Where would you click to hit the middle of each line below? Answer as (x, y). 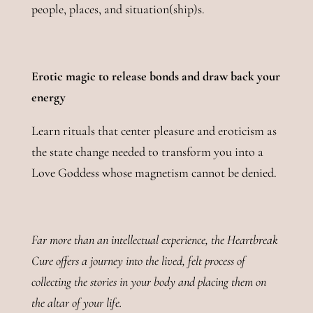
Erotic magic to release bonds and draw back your (155, 76)
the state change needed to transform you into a (147, 151)
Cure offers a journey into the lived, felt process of (138, 260)
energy (48, 97)
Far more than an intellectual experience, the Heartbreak (154, 239)
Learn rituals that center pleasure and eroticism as (154, 130)
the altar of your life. (77, 302)
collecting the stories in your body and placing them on (148, 281)
